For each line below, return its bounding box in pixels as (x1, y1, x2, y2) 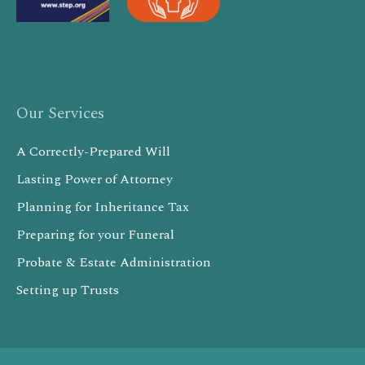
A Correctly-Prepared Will (16, 141, 170, 161)
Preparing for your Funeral (16, 224, 174, 244)
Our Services (16, 101, 104, 125)
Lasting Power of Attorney (16, 169, 173, 189)
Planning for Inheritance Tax (16, 196, 189, 217)
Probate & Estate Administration (16, 252, 211, 272)
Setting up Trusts (16, 279, 119, 300)
